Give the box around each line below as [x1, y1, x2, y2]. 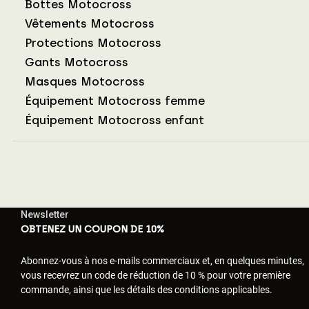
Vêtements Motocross [25, 16, 154, 30]
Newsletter [21, 208, 69, 220]
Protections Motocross [25, 35, 161, 50]
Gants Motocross [25, 54, 128, 69]
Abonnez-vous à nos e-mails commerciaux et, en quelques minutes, [21, 253, 304, 267]
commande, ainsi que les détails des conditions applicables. [21, 282, 272, 296]
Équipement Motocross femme [25, 93, 205, 108]
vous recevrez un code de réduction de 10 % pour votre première [21, 268, 290, 281]
